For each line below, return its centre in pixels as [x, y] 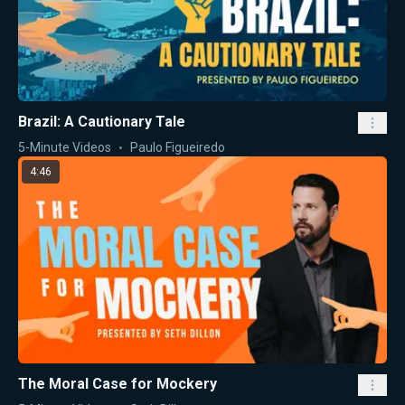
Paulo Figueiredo [178, 147]
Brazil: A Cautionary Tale [102, 121]
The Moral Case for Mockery [118, 384]
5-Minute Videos [65, 147]
